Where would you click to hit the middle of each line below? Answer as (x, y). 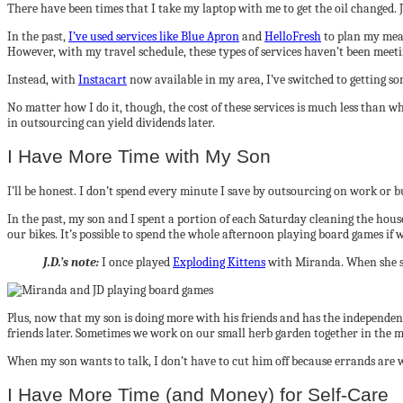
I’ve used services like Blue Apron (154, 36)
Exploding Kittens (219, 262)
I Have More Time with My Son (139, 157)
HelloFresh (293, 36)
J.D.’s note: (71, 262)
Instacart (103, 79)
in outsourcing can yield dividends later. (111, 122)
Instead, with (43, 79)
